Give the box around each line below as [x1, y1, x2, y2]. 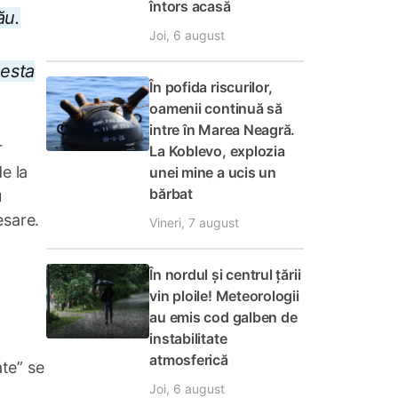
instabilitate [149, 330, 227, 347]
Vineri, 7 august [149, 215, 240, 230]
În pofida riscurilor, [149, 78, 273, 96]
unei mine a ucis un [149, 163, 276, 181]
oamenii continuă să [149, 99, 283, 117]
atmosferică [149, 351, 228, 369]
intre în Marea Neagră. [149, 121, 296, 139]
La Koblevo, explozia [149, 142, 285, 160]
